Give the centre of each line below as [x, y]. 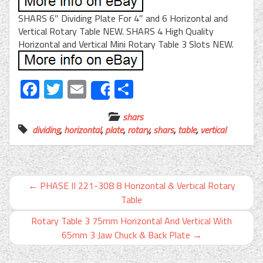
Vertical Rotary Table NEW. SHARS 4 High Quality [116, 31]
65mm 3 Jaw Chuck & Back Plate [127, 235]
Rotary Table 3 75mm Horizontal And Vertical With [131, 220]
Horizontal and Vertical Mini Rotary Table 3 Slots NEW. [126, 44]
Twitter [92, 89]
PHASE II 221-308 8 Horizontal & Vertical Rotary [136, 185]
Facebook [77, 89]
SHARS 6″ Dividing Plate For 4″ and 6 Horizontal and [123, 18]
